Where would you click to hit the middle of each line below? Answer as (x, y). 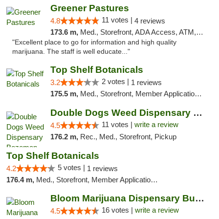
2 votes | (116, 81)
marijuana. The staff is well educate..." (71, 52)
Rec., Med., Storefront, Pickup (128, 137)
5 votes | (72, 167)
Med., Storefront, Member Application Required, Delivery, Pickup (93, 180)
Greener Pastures (89, 8)
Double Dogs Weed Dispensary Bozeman (197, 113)
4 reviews (150, 21)
